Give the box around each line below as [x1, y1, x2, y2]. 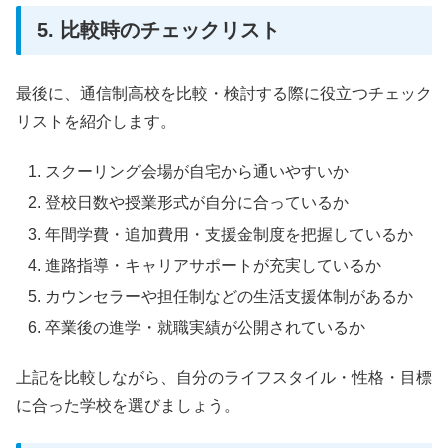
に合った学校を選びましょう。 [16, 397, 240, 415]
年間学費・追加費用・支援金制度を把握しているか [45, 225, 414, 243]
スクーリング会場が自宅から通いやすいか [45, 163, 350, 181]
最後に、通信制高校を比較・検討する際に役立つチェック [16, 84, 432, 102]
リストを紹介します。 [16, 112, 176, 130]
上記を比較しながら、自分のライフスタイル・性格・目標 [16, 369, 432, 387]
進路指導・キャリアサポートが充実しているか [45, 256, 382, 274]
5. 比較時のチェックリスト [37, 18, 280, 41]
